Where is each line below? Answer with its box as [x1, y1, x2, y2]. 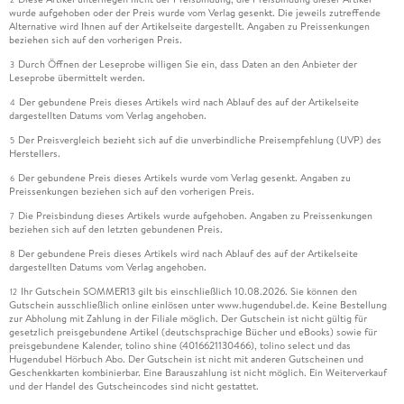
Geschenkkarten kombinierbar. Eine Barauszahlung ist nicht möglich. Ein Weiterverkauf [8, 365, 387, 381]
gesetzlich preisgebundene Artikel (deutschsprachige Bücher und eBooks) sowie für [8, 325, 377, 340]
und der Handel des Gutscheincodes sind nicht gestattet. [8, 379, 259, 394]
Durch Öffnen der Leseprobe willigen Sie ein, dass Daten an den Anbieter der [17, 57, 357, 72]
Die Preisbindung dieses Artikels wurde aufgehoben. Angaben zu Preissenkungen [17, 208, 372, 224]
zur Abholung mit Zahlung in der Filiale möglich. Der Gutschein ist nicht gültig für [8, 311, 367, 326]
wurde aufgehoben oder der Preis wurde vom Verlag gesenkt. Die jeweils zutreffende [8, 5, 381, 21]
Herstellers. [8, 146, 60, 161]
